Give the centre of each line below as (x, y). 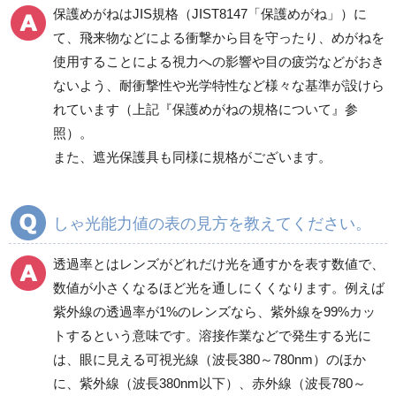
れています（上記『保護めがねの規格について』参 (206, 109)
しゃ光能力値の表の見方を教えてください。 (212, 223)
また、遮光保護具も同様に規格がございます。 (192, 156)
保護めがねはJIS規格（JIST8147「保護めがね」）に (210, 13)
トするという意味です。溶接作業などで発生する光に (212, 335)
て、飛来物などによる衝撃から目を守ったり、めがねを (219, 37)
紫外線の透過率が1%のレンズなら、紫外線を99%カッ (214, 311)
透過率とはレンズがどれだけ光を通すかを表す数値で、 (219, 263)
